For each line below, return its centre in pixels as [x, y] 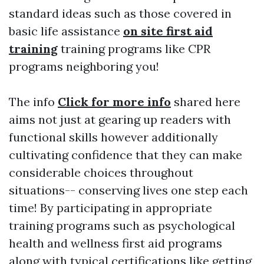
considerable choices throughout [101, 173]
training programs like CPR [134, 49]
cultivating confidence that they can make [126, 155]
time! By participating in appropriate [110, 208]
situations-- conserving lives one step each [128, 190]
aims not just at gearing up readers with [120, 120]
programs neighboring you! [84, 67]
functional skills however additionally [113, 137]
